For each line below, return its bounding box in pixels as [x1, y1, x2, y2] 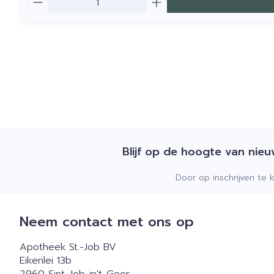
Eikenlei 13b [20, 253, 72, 268]
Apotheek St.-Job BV [20, 239, 116, 254]
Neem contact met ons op [20, 211, 194, 232]
